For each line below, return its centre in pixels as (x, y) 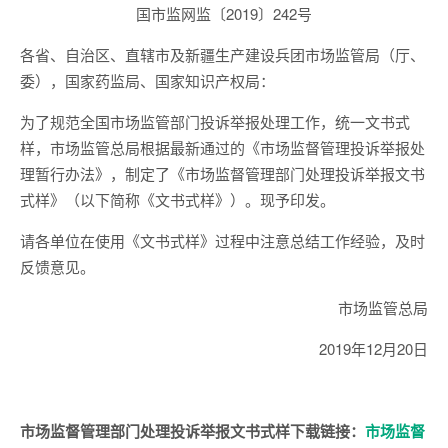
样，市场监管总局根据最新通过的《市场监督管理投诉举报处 (222, 147)
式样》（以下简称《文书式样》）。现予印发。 (177, 199)
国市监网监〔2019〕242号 (224, 13)
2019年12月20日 (373, 348)
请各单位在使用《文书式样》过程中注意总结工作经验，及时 (222, 240)
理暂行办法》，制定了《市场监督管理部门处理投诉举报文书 (222, 173)
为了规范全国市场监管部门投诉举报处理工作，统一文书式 (215, 121)
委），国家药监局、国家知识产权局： (147, 80)
